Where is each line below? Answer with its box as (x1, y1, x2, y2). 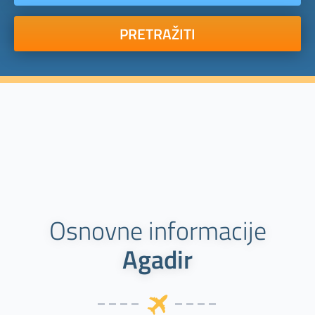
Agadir (122, 240, 193, 279)
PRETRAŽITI (120, 22, 195, 45)
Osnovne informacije (49, 211, 266, 250)
